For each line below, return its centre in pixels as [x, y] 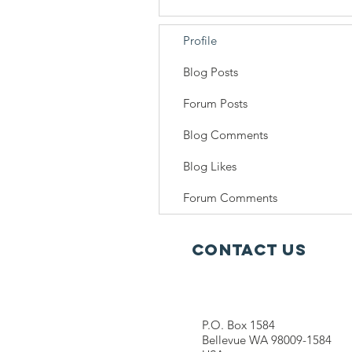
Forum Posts [215, 103]
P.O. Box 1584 [238, 325]
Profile [200, 40]
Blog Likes [210, 166]
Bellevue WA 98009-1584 [267, 340]
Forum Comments [230, 198]
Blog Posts [211, 72]
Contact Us [249, 249]
